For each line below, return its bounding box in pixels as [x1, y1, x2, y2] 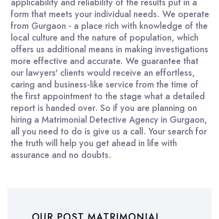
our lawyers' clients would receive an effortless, [11, 66, 195, 79]
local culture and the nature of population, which [11, 31, 198, 44]
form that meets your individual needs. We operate [11, 7, 209, 21]
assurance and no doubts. [11, 148, 111, 161]
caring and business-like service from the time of [11, 78, 198, 91]
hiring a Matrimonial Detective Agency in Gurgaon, [11, 113, 207, 126]
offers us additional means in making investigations [11, 43, 208, 56]
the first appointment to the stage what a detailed [11, 89, 205, 103]
